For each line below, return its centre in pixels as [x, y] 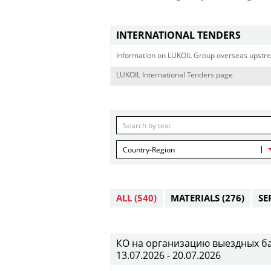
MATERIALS [196, 198]
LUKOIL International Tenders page [175, 75]
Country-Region [149, 150]
